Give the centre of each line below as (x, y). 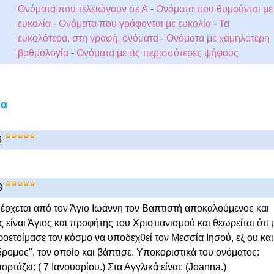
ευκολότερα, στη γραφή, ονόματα (89, 38)
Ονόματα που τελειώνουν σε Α (83, 9)
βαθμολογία (43, 53)
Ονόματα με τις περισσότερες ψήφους (157, 53)
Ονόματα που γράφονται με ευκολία (135, 24)
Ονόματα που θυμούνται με (214, 9)
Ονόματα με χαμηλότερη (218, 38)
